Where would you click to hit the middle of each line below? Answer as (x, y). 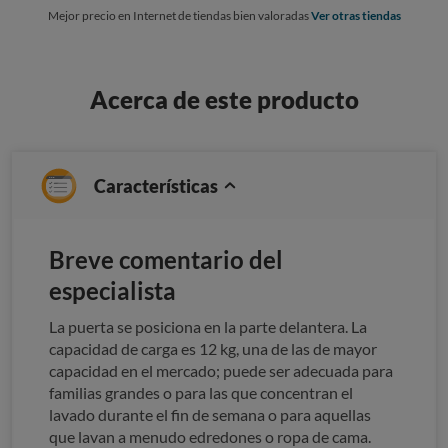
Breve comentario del (166, 259)
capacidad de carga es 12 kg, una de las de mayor (213, 348)
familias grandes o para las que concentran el (201, 392)
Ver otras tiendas (355, 15)
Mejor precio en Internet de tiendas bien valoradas (179, 15)
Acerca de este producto (224, 99)
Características (157, 185)
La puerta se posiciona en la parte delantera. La (208, 326)
